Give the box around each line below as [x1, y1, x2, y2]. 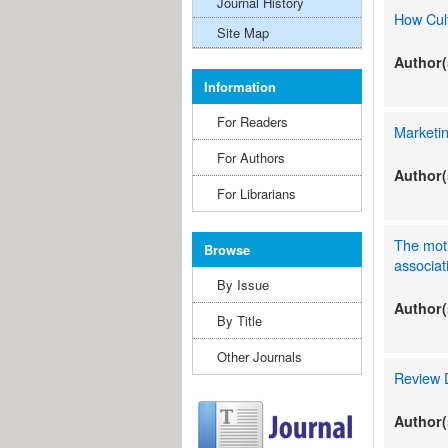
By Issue [217, 275, 269, 294]
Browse [204, 240, 250, 259]
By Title [217, 311, 262, 330]
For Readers [217, 112, 288, 131]
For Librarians [217, 184, 296, 203]
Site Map [217, 23, 269, 42]
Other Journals [217, 347, 302, 366]
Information [204, 77, 276, 96]
